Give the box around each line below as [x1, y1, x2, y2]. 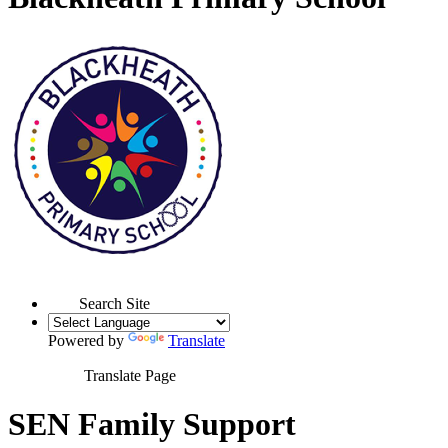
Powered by [48, 331, 128, 349]
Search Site [79, 294, 150, 312]
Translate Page [84, 366, 176, 384]
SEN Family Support [8, 406, 296, 443]
